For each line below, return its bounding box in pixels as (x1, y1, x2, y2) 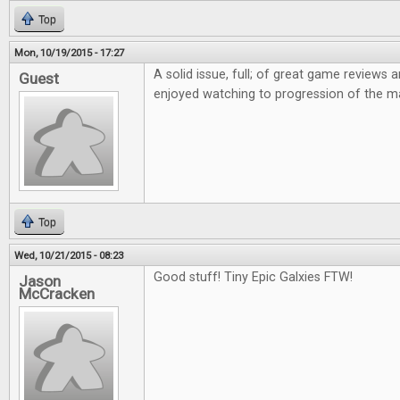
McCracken (19, 285, 95, 303)
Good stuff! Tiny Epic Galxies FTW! (154, 270, 353, 285)
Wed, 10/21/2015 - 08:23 (14, 249, 123, 262)
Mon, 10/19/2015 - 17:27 (14, 46, 124, 59)
